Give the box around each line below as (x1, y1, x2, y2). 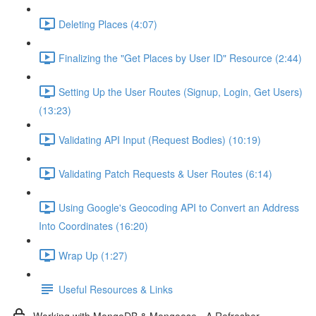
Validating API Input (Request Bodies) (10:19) (59, 132, 261, 147)
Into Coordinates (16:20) (39, 219, 148, 233)
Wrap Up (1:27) (59, 248, 128, 262)
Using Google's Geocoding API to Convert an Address (59, 200, 299, 214)
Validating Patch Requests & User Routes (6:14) (59, 166, 272, 181)
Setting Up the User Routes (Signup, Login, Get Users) (59, 84, 303, 99)
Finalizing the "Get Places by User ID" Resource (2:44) (59, 50, 302, 65)
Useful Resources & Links (59, 281, 173, 296)
